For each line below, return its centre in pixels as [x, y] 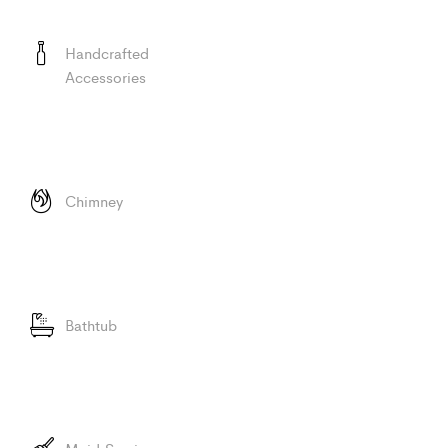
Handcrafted [107, 52]
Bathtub [91, 324]
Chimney [94, 200]
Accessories [105, 76]
